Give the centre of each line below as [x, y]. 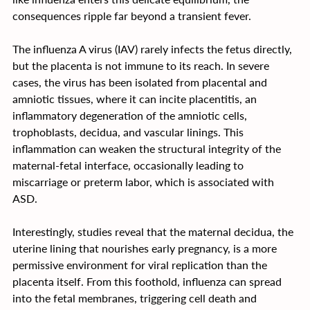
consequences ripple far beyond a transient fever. [132, 15]
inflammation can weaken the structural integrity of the [148, 148]
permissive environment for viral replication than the [141, 264]
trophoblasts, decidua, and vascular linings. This [129, 131]
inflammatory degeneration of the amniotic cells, [131, 115]
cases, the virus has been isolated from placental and [141, 82]
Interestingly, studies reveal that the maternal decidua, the [154, 231]
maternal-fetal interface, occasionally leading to [129, 165]
